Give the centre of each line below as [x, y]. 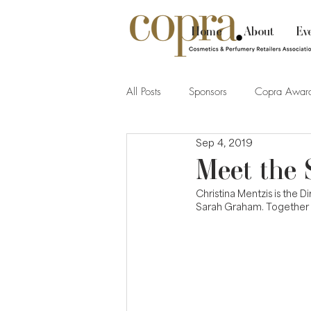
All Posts [144, 92]
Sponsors [208, 92]
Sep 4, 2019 [224, 142]
